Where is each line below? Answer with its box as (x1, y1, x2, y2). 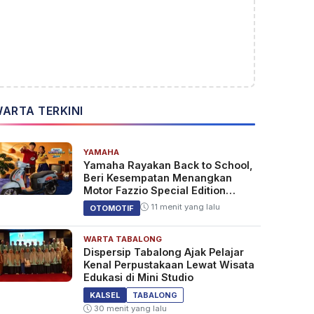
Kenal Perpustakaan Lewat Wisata (83, 259, 254, 271)
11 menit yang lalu (148, 202, 220, 212)
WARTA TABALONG (83, 234, 162, 245)
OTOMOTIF (89, 203, 134, 214)
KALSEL (89, 290, 120, 301)
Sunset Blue (83, 197, 144, 210)
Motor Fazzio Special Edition (83, 184, 226, 197)
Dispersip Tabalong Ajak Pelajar (83, 246, 244, 259)
